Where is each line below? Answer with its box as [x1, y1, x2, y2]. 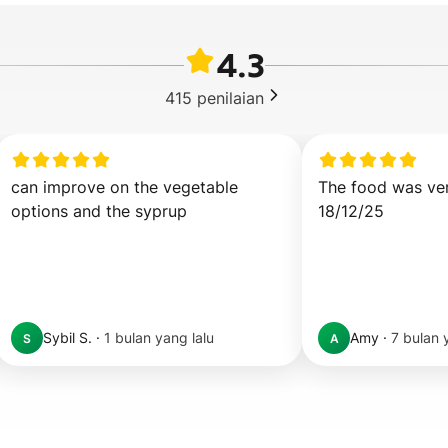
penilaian [196, 87, 264, 108]
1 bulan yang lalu [104, 329, 214, 346]
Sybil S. [43, 329, 92, 346]
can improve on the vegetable [11, 177, 238, 197]
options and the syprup [11, 201, 187, 221]
